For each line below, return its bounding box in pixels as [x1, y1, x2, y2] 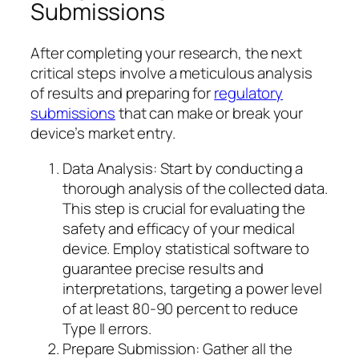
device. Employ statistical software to [63, 237, 310, 259]
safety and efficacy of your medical [63, 217, 295, 239]
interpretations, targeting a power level [63, 277, 322, 299]
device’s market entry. [30, 123, 175, 144]
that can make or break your [115, 103, 304, 124]
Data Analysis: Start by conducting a [63, 157, 304, 179]
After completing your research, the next [30, 42, 302, 64]
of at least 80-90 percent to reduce [63, 297, 298, 319]
